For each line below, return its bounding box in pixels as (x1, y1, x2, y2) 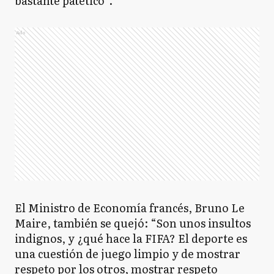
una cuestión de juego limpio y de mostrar (15, 245, 240, 262)
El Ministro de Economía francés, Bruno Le (15, 199, 245, 216)
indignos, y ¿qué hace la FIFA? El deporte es (15, 230, 247, 246)
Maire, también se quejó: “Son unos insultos (15, 215, 251, 231)
